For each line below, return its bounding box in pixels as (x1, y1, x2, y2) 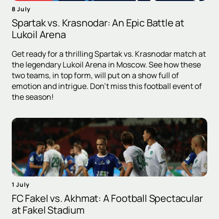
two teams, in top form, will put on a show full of (12, 70, 179, 81)
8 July (12, 5, 31, 14)
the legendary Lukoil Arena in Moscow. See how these (12, 59, 201, 70)
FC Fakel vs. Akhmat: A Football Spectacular (12, 192, 203, 205)
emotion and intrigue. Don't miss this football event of (12, 81, 202, 92)
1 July (12, 180, 30, 189)
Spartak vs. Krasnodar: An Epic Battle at (12, 16, 184, 30)
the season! (12, 91, 54, 103)
